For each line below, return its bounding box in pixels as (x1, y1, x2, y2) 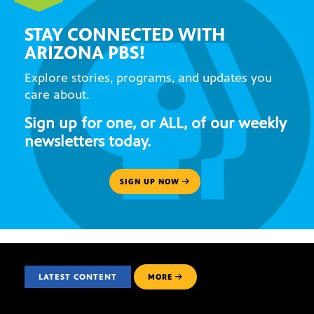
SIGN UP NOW (119, 176, 182, 186)
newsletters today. (25, 131, 151, 151)
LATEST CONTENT (39, 271, 117, 282)
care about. (25, 86, 89, 102)
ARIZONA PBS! (25, 41, 146, 64)
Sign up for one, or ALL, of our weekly (25, 113, 287, 132)
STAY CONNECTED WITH (25, 23, 225, 46)
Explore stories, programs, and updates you (25, 69, 272, 86)
